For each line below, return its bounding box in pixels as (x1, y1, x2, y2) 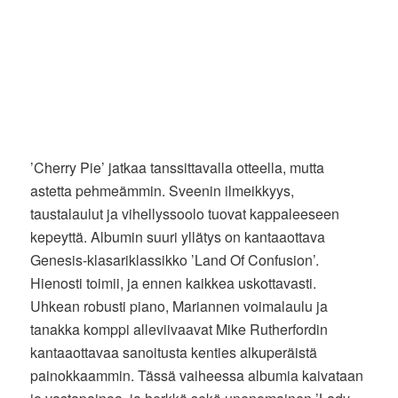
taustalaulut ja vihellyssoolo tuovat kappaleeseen (30, 203, 340, 224)
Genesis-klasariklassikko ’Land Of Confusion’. (30, 249, 320, 270)
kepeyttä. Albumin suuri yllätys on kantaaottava (30, 226, 326, 247)
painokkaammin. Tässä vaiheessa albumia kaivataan (30, 364, 364, 386)
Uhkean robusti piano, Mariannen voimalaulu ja (30, 295, 329, 316)
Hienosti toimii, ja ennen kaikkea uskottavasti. (30, 272, 317, 293)
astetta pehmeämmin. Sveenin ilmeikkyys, (30, 179, 295, 201)
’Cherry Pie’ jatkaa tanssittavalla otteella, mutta (30, 156, 325, 178)
